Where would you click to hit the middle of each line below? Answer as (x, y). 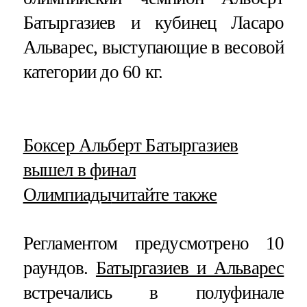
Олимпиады (67, 194)
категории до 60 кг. (93, 72)
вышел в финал (79, 170)
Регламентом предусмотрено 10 (153, 243)
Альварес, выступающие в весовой (153, 47)
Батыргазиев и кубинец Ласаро (153, 22)
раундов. (59, 268)
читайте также (164, 194)
